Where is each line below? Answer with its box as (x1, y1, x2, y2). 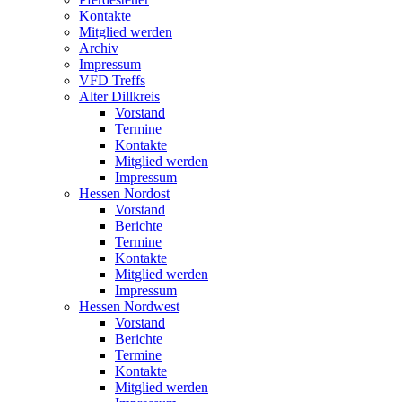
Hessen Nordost (79, 186, 170, 201)
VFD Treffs (79, 73, 145, 88)
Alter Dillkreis (79, 89, 160, 104)
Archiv (79, 40, 118, 56)
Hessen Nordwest (79, 299, 179, 314)
